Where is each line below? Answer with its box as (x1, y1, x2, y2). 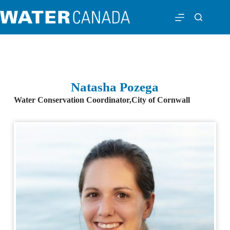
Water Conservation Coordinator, (13, 95, 131, 104)
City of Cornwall (131, 95, 190, 104)
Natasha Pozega (71, 80, 159, 94)
